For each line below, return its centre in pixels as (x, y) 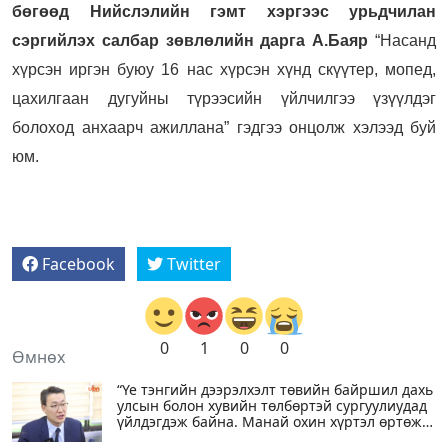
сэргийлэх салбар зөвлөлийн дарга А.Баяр (190, 40)
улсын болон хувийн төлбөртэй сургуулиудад (272, 405)
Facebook (78, 263)
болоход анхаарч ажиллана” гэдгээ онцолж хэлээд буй (224, 127)
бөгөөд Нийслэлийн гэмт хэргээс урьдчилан (224, 11)
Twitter (194, 263)
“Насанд (402, 40)
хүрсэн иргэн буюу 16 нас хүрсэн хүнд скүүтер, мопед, (224, 69)
